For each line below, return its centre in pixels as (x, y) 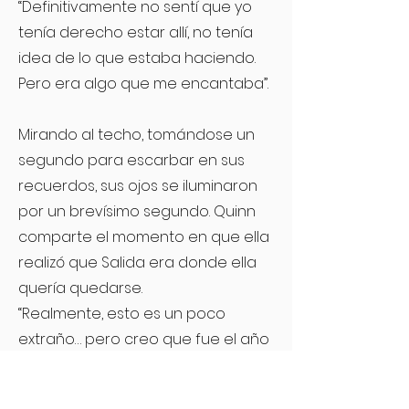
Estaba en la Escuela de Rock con (139, 390)
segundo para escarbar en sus (131, 160)
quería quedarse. (80, 288)
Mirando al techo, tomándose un (136, 135)
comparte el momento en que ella (144, 237)
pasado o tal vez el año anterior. (135, 365)
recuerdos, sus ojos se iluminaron (138, 186)
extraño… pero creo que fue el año (144, 339)
